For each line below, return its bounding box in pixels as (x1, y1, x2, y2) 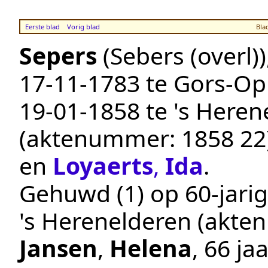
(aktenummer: (19, 122, 181, 154)
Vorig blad (66, 22, 100, 31)
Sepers (19, 39, 97, 72)
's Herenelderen (19, 205, 191, 237)
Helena (109, 232, 192, 264)
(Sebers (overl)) (103, 39, 266, 72)
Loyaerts (53, 150, 153, 182)
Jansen (19, 232, 98, 264)
